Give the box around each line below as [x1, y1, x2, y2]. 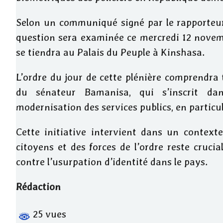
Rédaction [16, 181, 61, 193]
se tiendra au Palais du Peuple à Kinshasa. [16, 46, 205, 58]
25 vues [30, 208, 66, 220]
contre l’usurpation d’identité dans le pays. [16, 156, 208, 168]
